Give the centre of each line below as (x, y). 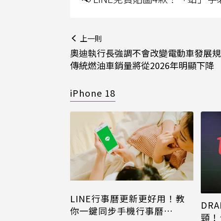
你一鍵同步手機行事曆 (117, 210)
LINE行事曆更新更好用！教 (128, 198)
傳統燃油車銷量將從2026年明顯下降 (142, 65)
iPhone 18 (93, 93)
